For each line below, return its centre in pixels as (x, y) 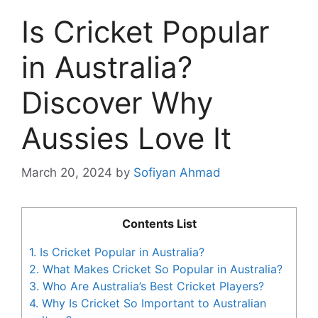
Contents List (159, 224)
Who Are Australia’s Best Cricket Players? (152, 286)
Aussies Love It (126, 138)
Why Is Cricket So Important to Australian (152, 303)
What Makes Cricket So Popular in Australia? (161, 269)
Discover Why (117, 102)
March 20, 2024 (67, 173)
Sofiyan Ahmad (177, 173)
